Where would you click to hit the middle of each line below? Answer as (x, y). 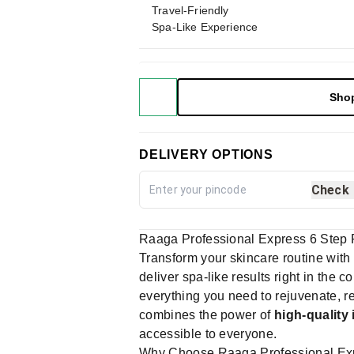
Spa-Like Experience (205, 27)
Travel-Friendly (190, 10)
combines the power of (207, 315)
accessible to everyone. (208, 334)
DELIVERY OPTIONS (206, 154)
